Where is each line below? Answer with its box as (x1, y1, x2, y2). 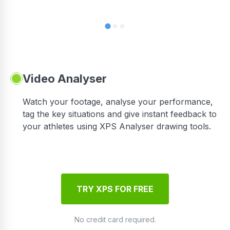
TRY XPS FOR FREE (76, 184, 154, 195)
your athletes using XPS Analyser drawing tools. (23, 121, 211, 132)
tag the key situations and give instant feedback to (23, 109, 217, 120)
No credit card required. (74, 215, 156, 224)
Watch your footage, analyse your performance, (23, 97, 213, 107)
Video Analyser (23, 72, 107, 86)
